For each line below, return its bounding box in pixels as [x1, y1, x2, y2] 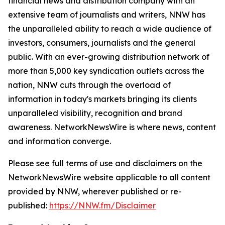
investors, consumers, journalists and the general [8, 38, 195, 48]
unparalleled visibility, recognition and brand [8, 108, 182, 118]
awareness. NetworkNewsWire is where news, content [8, 122, 216, 132]
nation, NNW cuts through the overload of [8, 80, 171, 90]
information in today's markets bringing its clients [8, 94, 197, 104]
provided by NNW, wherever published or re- [8, 186, 182, 196]
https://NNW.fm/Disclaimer [49, 200, 156, 210]
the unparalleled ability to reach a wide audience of [8, 24, 211, 34]
